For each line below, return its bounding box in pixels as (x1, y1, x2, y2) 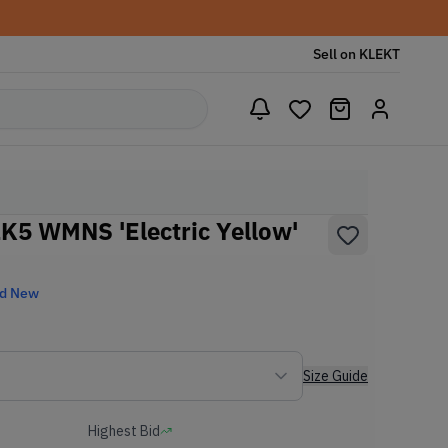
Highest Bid (88, 422, 160, 440)
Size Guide (303, 367, 368, 385)
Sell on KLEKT (313, 45, 400, 63)
